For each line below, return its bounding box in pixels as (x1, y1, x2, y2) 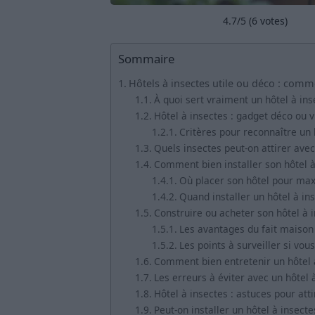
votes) (257, 14, 288, 28)
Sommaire (118, 51, 174, 67)
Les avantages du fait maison (179, 222, 314, 236)
